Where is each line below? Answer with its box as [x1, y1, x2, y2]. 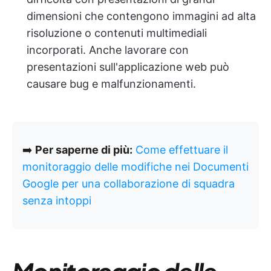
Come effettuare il [135, 143, 228, 156]
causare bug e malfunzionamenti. [27, 77, 196, 90]
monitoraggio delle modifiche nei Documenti [22, 160, 249, 173]
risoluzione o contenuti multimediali [27, 26, 207, 39]
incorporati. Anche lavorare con [27, 43, 189, 56]
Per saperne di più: [35, 143, 132, 156]
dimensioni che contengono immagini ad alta [27, 9, 256, 22]
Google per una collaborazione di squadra [22, 177, 235, 190]
